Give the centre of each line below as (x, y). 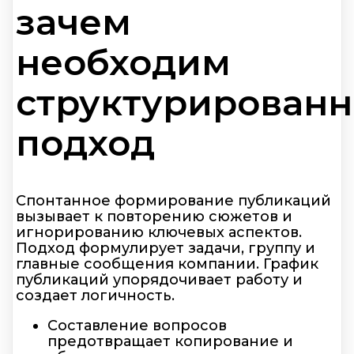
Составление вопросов (137, 325)
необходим (123, 62)
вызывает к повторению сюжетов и (154, 216)
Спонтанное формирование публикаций (173, 200)
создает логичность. (95, 295)
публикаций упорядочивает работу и (159, 279)
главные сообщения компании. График (167, 264)
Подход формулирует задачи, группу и (166, 248)
